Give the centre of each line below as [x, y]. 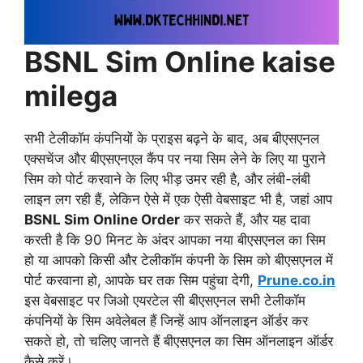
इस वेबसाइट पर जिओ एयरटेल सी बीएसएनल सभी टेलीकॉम [165, 300]
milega [71, 95]
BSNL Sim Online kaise [180, 61]
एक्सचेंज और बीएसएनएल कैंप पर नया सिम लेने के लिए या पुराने [175, 158]
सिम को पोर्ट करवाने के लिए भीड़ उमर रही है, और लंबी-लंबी [167, 179]
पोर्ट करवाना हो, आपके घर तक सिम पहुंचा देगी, [141, 280]
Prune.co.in [297, 280]
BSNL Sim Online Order [102, 219]
